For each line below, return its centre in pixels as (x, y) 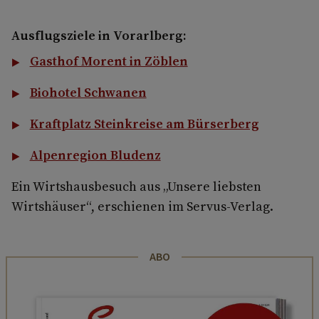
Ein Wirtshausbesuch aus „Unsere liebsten (136, 187)
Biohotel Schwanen (88, 93)
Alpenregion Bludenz (95, 155)
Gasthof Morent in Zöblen (109, 61)
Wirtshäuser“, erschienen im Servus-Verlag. (142, 206)
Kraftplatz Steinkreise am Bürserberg (144, 124)
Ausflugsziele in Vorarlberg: (99, 36)
